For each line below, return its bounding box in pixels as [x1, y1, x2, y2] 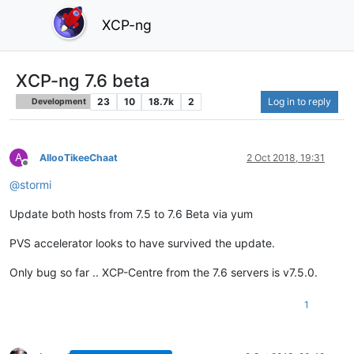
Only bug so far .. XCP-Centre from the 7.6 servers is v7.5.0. [9, 265, 318, 279]
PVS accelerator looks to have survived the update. [9, 235, 275, 250]
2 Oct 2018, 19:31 [247, 151, 325, 164]
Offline [24, 162, 54, 175]
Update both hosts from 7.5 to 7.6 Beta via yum [9, 206, 253, 220]
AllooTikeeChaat [40, 151, 118, 164]
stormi [20, 177, 51, 191]
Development [30, 96, 87, 107]
